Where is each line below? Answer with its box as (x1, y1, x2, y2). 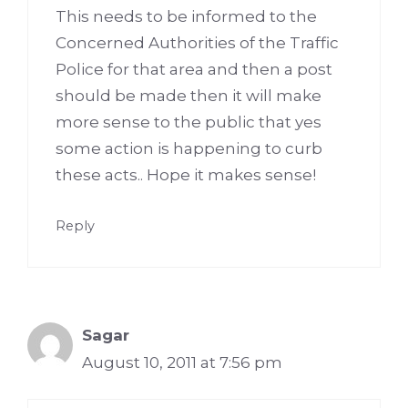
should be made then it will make (56, 87, 321, 106)
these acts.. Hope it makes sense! (56, 166, 316, 185)
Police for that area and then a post (56, 60, 332, 79)
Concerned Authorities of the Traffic (56, 34, 339, 53)
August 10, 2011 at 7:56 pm (82, 352, 282, 372)
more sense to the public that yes (56, 113, 321, 132)
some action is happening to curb (56, 139, 322, 158)
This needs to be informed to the (56, 7, 317, 26)
